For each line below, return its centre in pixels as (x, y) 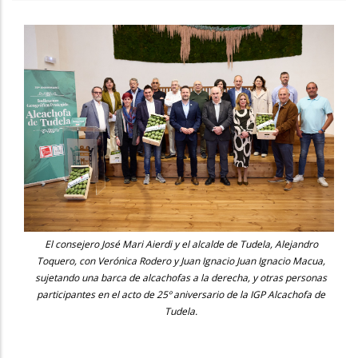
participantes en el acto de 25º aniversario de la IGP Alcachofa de (181, 294)
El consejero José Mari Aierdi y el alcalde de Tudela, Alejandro (181, 244)
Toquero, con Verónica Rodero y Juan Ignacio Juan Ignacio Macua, (181, 261)
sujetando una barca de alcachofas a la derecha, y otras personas (181, 277)
